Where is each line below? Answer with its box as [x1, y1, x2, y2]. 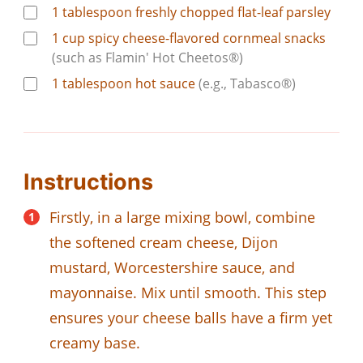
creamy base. [49, 332, 140, 352]
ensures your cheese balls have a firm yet [49, 307, 332, 327]
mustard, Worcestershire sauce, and [49, 257, 295, 277]
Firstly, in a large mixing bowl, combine [49, 207, 315, 227]
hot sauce [132, 74, 199, 92]
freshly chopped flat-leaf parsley [132, 2, 331, 21]
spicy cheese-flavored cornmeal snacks [85, 28, 326, 47]
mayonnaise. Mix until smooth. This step [49, 282, 327, 302]
